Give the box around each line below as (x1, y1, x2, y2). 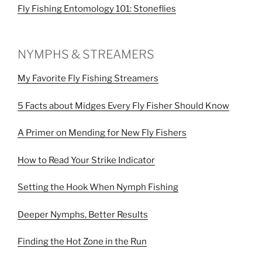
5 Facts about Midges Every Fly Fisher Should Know (18, 100, 229, 111)
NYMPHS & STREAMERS (18, 47, 154, 61)
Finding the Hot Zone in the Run (18, 236, 147, 247)
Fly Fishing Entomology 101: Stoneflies (18, 3, 176, 14)
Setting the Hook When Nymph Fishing (18, 182, 178, 192)
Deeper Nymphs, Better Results (18, 209, 148, 220)
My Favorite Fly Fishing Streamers (18, 73, 158, 84)
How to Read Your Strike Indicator (18, 154, 155, 166)
